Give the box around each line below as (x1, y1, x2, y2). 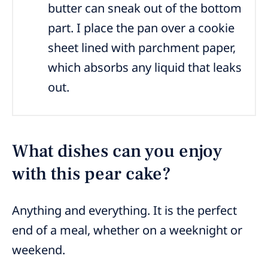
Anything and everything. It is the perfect (12, 202, 237, 218)
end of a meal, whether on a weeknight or (12, 221, 242, 238)
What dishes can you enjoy (12, 139, 223, 163)
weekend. (12, 241, 65, 258)
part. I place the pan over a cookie (48, 19, 235, 36)
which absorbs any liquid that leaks (48, 59, 242, 75)
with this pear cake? (12, 162, 171, 185)
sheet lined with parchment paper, (48, 39, 236, 56)
